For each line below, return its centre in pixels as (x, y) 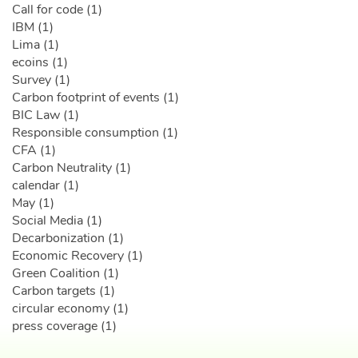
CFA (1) (34, 151)
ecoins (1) (40, 63)
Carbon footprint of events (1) (95, 98)
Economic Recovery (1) (78, 256)
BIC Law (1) (46, 115)
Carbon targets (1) (64, 291)
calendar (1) (46, 186)
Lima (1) (36, 45)
